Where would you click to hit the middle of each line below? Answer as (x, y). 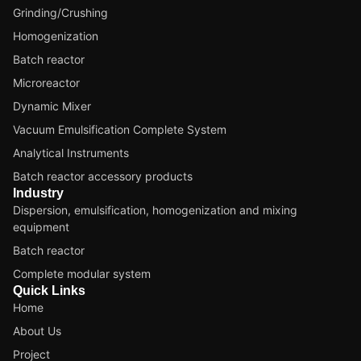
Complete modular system (82, 273)
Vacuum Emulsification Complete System (120, 129)
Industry (38, 193)
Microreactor (46, 82)
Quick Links (49, 290)
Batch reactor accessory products (103, 176)
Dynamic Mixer (52, 106)
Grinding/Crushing (60, 12)
